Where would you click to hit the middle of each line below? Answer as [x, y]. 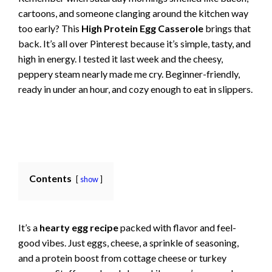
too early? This [50, 29]
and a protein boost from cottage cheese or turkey [122, 257]
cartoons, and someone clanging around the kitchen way [133, 13]
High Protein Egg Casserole [142, 29]
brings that [227, 29]
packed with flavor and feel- [177, 227]
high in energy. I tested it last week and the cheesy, [121, 59]
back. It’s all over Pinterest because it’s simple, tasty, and [134, 44]
